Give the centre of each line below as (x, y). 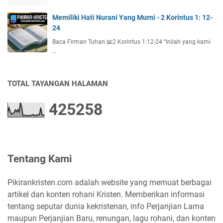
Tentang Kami (40, 159)
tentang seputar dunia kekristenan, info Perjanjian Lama (106, 207)
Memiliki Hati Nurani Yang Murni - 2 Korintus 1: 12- (132, 18)
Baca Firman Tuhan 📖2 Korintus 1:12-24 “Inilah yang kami (131, 42)
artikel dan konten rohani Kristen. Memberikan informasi (106, 195)
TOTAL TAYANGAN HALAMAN (58, 84)
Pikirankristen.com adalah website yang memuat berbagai (110, 183)
